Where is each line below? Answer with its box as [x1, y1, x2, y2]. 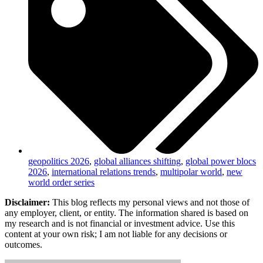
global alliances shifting [94, 156, 181, 167]
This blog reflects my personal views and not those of [52, 197, 249, 208]
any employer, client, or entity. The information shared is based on [5, 208, 248, 218]
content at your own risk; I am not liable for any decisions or [5, 229, 227, 240]
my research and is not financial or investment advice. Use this [5, 218, 235, 229]
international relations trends [52, 167, 156, 177]
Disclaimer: [5, 197, 52, 208]
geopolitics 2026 [28, 156, 89, 167]
